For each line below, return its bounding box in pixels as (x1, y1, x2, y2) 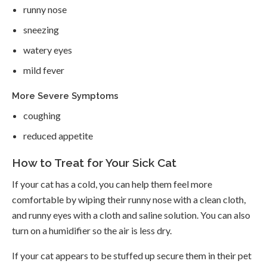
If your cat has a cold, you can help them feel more (12, 178, 212, 190)
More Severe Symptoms (12, 91, 119, 102)
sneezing (23, 24, 60, 36)
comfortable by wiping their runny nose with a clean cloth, (12, 194, 246, 206)
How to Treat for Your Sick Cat (12, 156, 176, 170)
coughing (23, 110, 61, 122)
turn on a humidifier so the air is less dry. (12, 225, 172, 237)
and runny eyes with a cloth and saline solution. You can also (12, 209, 250, 221)
